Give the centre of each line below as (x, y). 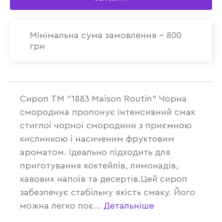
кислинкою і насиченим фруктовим (97, 139)
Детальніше (129, 206)
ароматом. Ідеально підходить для (95, 152)
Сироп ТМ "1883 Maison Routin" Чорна (103, 99)
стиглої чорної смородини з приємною (106, 125)
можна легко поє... (62, 206)
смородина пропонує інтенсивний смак (108, 112)
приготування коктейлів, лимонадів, (99, 166)
